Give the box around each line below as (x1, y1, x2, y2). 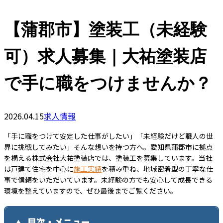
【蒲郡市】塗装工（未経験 (4, 17, 207, 41)
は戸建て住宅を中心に (4, 164, 74, 174)
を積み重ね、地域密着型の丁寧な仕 (102, 164, 213, 174)
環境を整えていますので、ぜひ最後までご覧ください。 (4, 186, 177, 196)
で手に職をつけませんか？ (4, 71, 212, 95)
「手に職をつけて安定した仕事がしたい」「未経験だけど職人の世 (4, 131, 213, 141)
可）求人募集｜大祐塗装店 (4, 44, 207, 68)
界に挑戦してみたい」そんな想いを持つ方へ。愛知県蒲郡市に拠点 (4, 142, 213, 152)
